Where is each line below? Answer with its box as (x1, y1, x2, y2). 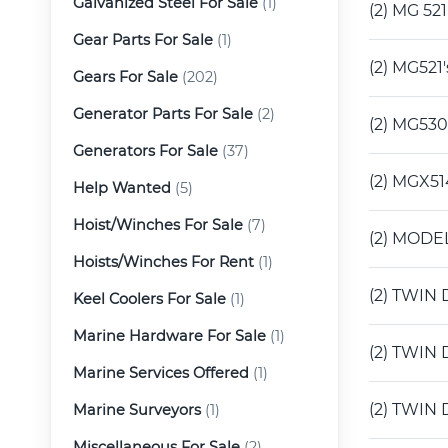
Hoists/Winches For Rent (73, 252, 254, 271)
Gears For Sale (73, 67, 178, 86)
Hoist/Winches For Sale (73, 215, 243, 234)
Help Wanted (73, 178, 171, 197)
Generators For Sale (73, 141, 218, 160)
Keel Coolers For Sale (73, 289, 226, 308)
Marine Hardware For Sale (73, 326, 266, 345)
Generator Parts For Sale (73, 104, 253, 123)
